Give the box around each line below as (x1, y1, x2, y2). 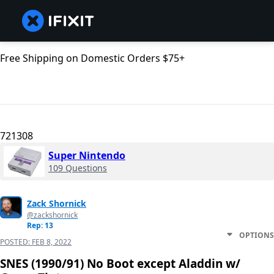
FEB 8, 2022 (32, 237, 72, 248)
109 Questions (48, 162, 107, 174)
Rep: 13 (27, 220, 53, 231)
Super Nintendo (48, 149, 125, 163)
